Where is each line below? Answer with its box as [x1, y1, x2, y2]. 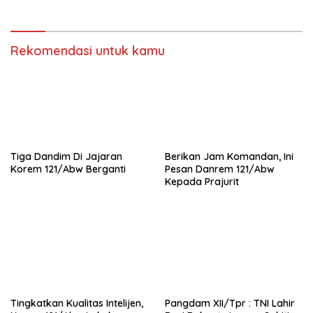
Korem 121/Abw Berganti [10, 162, 126, 175]
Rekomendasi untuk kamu [10, 43, 165, 59]
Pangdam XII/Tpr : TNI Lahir [165, 296, 295, 310]
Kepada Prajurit [165, 175, 239, 188]
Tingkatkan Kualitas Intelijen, [10, 296, 143, 310]
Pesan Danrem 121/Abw [165, 162, 275, 175]
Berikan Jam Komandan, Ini [165, 150, 293, 163]
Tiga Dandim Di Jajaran [10, 150, 122, 163]
